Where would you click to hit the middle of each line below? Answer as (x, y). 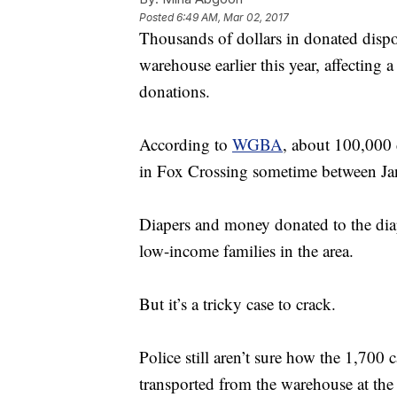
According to (186, 144)
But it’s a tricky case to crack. (237, 304)
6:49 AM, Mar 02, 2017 (233, 18)
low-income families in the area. (249, 251)
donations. (175, 91)
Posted (158, 18)
